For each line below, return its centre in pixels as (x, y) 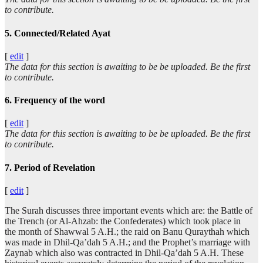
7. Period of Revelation (50, 167)
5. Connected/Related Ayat (58, 33)
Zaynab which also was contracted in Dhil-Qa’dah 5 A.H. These (124, 252)
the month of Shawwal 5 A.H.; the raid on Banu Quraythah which (127, 231)
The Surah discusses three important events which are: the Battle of (129, 210)
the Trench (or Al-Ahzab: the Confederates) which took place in (123, 221)
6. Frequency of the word (55, 100)
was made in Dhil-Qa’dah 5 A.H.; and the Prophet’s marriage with (127, 242)
